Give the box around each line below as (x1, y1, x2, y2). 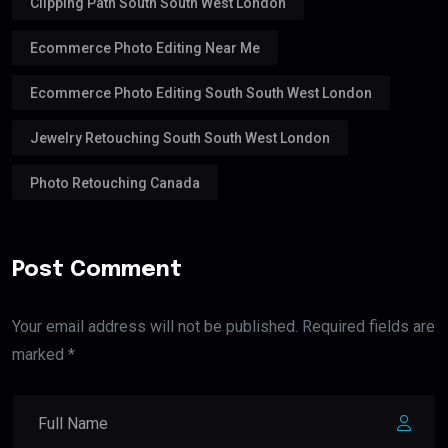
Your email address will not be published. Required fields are (12, 316, 435, 336)
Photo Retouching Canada (30, 174, 200, 191)
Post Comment (12, 258, 182, 281)
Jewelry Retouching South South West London (30, 129, 330, 146)
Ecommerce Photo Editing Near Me (30, 39, 260, 56)
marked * (12, 344, 75, 364)
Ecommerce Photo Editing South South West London (30, 84, 372, 101)
